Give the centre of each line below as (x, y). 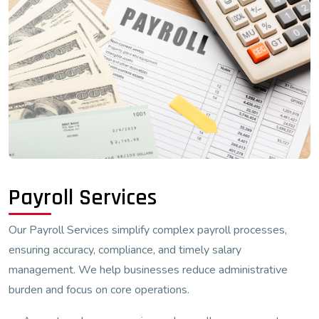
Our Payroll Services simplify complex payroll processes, (148, 230)
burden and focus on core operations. (99, 290)
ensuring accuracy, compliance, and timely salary (125, 250)
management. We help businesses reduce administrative (148, 270)
